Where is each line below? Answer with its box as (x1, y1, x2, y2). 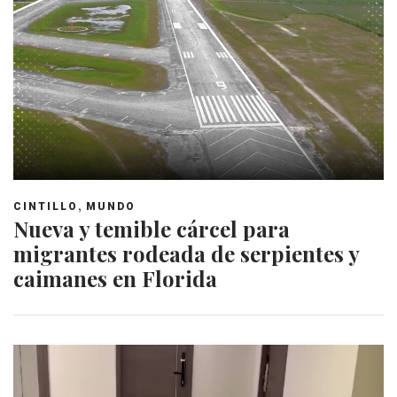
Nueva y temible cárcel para (13, 214, 290, 244)
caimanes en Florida (13, 264, 217, 293)
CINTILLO (13, 200, 78, 214)
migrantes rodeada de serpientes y (13, 239, 359, 269)
